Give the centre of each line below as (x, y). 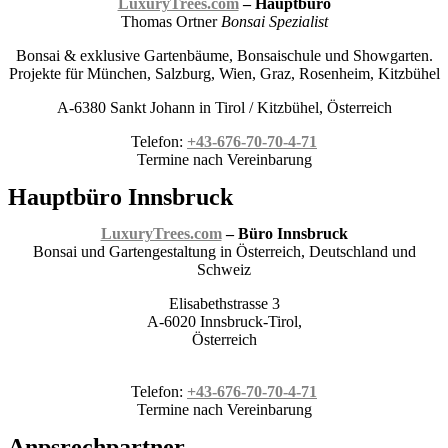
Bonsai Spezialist (274, 21)
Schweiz (224, 269)
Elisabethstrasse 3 (224, 303)
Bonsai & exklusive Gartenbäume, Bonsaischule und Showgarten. (224, 55)
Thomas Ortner (170, 21)
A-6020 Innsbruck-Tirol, (224, 321)
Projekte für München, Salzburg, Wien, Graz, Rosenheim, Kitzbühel (224, 73)
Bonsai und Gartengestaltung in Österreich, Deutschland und (224, 251)
